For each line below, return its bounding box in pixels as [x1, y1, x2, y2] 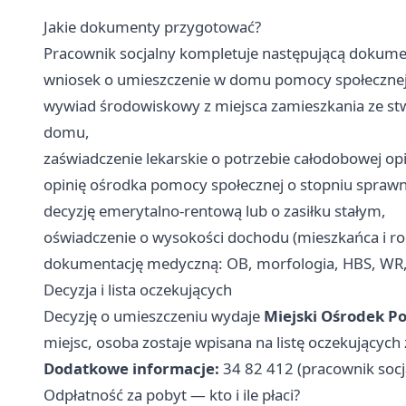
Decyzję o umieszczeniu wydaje [43, 305, 264, 327]
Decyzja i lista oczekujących [43, 279, 232, 301]
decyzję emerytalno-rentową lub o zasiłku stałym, [43, 200, 386, 222]
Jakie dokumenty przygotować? [43, 16, 261, 38]
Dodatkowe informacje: [43, 358, 219, 380]
